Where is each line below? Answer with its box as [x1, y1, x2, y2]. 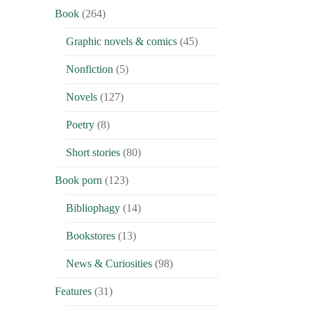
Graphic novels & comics [66, 35, 178, 48]
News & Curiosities [66, 258, 153, 270]
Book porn [55, 174, 103, 187]
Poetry [66, 119, 95, 131]
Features [55, 285, 92, 298]
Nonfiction [66, 63, 114, 76]
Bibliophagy [66, 202, 121, 215]
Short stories [66, 146, 121, 159]
